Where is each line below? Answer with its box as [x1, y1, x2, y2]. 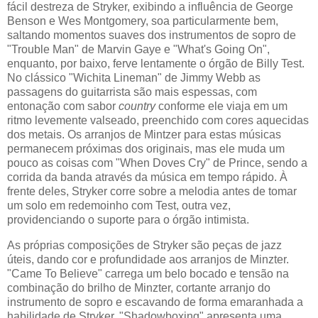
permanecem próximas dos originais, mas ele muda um [7, 142, 285, 155]
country [119, 99, 155, 112]
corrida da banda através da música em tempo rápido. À [7, 170, 287, 183]
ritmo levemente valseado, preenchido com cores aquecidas [7, 114, 309, 126]
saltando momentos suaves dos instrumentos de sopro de [7, 28, 296, 41]
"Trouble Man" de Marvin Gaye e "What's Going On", [7, 43, 270, 55]
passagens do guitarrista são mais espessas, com [7, 85, 257, 98]
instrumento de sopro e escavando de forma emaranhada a [7, 295, 303, 308]
